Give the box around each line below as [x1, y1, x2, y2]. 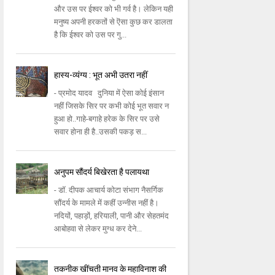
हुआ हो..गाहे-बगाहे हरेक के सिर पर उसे [54, 114, 160, 124]
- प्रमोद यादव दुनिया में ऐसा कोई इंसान [54, 88, 165, 98]
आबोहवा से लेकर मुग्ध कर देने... [54, 224, 142, 234]
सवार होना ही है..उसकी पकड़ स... [54, 127, 147, 137]
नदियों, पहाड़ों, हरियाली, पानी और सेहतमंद [54, 211, 169, 221]
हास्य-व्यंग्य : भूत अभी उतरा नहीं [54, 70, 148, 80]
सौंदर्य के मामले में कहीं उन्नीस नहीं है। [54, 198, 160, 208]
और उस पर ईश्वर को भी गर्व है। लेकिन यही [54, 4, 174, 14]
